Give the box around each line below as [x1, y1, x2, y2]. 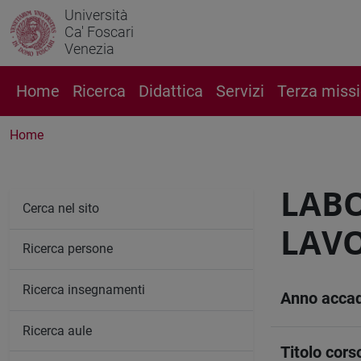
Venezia [64, 40, 114, 57]
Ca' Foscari [64, 23, 134, 40]
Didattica [139, 81, 203, 101]
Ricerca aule [23, 322, 92, 338]
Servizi [216, 81, 264, 101]
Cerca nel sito [23, 200, 99, 216]
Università [64, 6, 128, 23]
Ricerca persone [23, 241, 113, 257]
